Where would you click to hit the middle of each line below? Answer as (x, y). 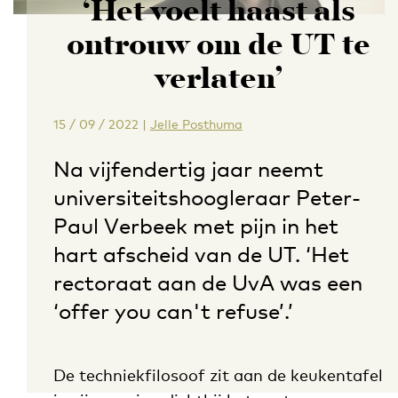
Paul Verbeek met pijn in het (195, 226)
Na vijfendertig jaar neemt (188, 169)
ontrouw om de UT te (219, 47)
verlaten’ (219, 80)
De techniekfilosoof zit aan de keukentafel (218, 375)
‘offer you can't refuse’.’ (173, 311)
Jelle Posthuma (196, 124)
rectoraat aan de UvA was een (207, 283)
